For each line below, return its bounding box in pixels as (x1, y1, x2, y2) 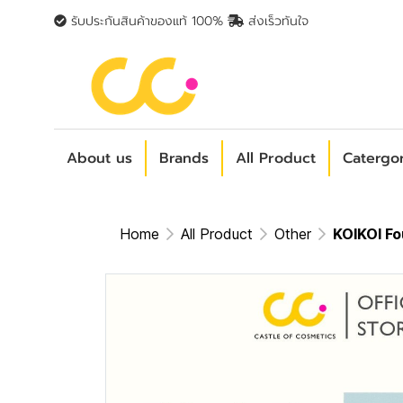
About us (67, 148, 132, 169)
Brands (159, 148, 209, 169)
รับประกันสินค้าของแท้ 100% (67, 12, 228, 31)
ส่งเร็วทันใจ (243, 12, 309, 31)
